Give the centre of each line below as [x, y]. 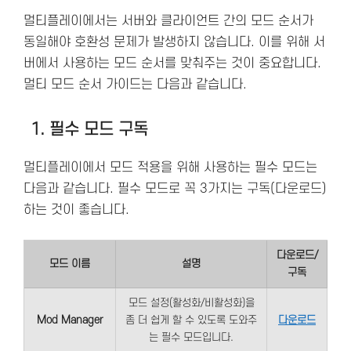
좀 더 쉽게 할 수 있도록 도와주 [191, 320]
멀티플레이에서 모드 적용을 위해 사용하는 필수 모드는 [170, 167]
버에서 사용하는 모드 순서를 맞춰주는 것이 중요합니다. [172, 63]
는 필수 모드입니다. [191, 337]
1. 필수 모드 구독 [89, 129]
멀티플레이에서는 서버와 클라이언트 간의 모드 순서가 [168, 21]
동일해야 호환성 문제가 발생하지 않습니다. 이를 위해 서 [174, 42]
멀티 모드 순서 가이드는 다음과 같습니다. [135, 84]
